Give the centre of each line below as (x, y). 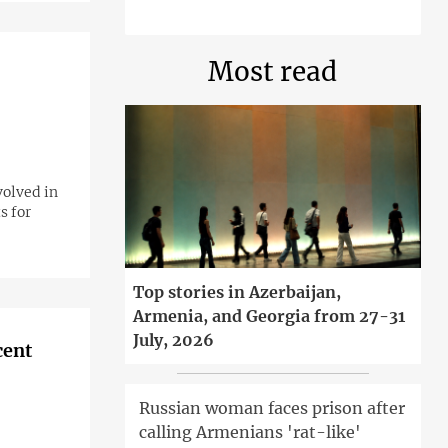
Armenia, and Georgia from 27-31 (268, 316)
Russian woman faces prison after (271, 408)
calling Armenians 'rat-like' (249, 432)
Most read (273, 71)
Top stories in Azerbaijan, (236, 292)
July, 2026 (173, 340)
